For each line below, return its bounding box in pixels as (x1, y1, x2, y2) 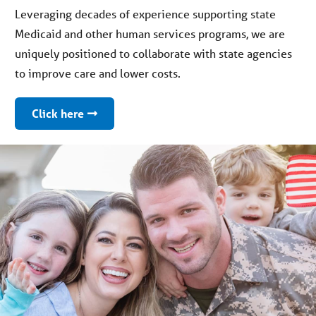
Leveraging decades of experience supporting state (14, 6, 276, 21)
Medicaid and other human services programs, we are (14, 25, 285, 41)
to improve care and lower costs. (14, 65, 181, 80)
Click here (31, 105, 84, 121)
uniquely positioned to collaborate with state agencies (14, 45, 292, 61)
